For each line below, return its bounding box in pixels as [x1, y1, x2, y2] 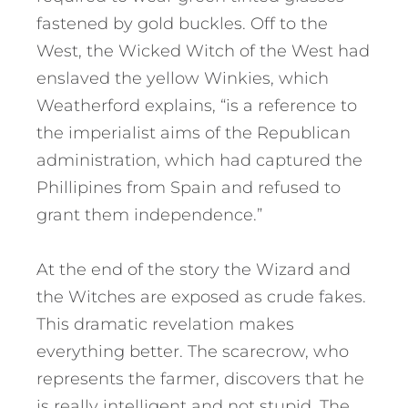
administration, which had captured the [36, 150, 362, 171]
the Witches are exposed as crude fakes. [36, 287, 366, 308]
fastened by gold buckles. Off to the [36, 14, 328, 35]
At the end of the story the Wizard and [36, 260, 351, 280]
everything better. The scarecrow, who [36, 342, 349, 362]
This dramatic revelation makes [36, 314, 294, 335]
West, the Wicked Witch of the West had [36, 41, 370, 62]
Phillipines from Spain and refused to [36, 178, 341, 199]
